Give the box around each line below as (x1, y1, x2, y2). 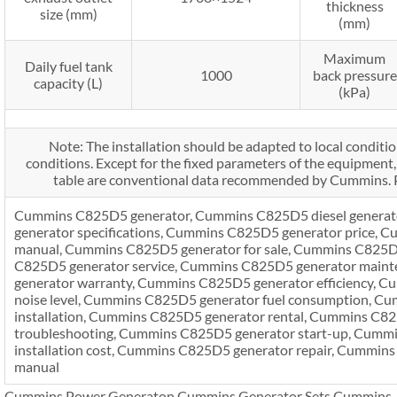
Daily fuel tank (24, 57, 113, 74)
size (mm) (39, 4, 97, 22)
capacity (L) (34, 74, 103, 91)
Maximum (323, 49, 385, 66)
